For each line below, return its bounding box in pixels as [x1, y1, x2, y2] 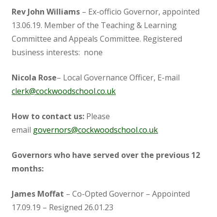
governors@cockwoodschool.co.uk [33, 124, 158, 135]
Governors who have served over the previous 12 [12, 150, 200, 160]
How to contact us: [12, 111, 84, 122]
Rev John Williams [12, 6, 80, 17]
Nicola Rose [12, 72, 57, 83]
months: [12, 163, 44, 174]
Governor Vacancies [92, 4, 164, 15]
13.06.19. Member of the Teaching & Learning [12, 20, 177, 31]
